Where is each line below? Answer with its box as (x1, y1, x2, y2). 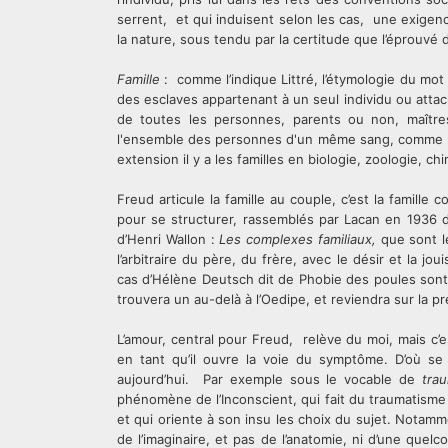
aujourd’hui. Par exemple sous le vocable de (117, 371, 423, 387)
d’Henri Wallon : (117, 231, 220, 247)
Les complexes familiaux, (219, 231, 376, 247)
